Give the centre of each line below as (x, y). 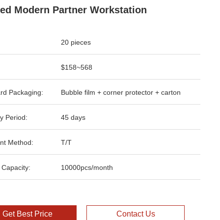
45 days (73, 117)
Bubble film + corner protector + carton (121, 92)
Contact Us (136, 214)
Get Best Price (27, 214)
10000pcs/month (87, 167)
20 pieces (76, 42)
